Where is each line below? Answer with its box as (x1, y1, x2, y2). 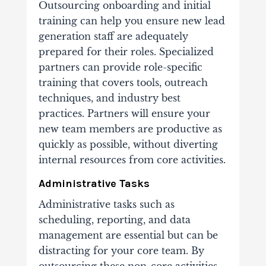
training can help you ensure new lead (38, 15, 225, 27)
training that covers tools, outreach (38, 77, 208, 89)
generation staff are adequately (38, 30, 188, 43)
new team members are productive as (38, 123, 222, 135)
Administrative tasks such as (38, 198, 175, 211)
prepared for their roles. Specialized (38, 46, 214, 58)
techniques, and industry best (38, 92, 180, 104)
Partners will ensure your (87, 107, 210, 120)
